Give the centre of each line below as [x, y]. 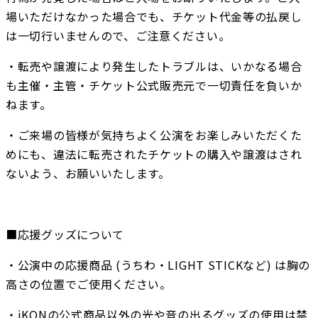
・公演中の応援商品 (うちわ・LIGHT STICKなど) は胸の [158, 265]
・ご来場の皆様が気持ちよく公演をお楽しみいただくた [154, 135]
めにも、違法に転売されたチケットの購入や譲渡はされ [154, 154]
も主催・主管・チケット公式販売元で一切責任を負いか [154, 86]
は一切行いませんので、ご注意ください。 [118, 36]
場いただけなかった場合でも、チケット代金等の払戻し [154, 17]
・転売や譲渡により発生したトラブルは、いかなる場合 [154, 66]
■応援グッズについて [65, 235]
